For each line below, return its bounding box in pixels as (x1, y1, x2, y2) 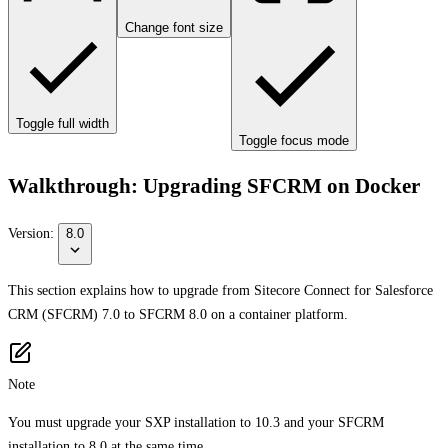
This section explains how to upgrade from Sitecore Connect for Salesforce (8, 282, 433, 298)
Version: (8, 225, 58, 241)
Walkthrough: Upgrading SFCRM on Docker (8, 174, 420, 199)
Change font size (125, 20, 223, 35)
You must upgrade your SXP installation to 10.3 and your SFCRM (8, 414, 384, 430)
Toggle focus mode (239, 133, 349, 148)
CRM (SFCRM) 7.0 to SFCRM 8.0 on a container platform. (8, 306, 348, 322)
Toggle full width (16, 116, 109, 131)
